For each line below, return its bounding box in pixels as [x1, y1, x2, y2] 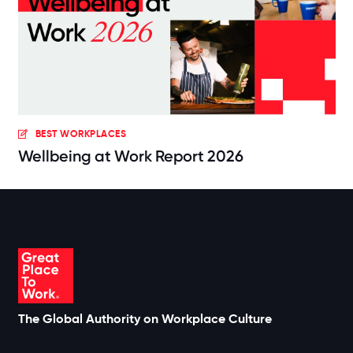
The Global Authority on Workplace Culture [17, 310, 272, 327]
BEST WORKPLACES [35, 127, 126, 139]
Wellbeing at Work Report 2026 [17, 146, 243, 165]
